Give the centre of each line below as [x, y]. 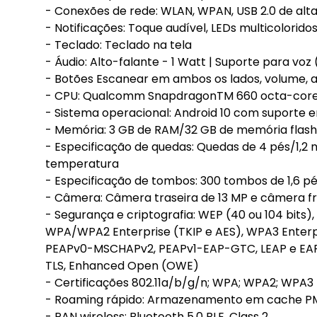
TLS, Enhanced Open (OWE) [122, 266]
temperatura [82, 164]
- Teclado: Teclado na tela [119, 45]
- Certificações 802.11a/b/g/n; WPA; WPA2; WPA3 [179, 283]
